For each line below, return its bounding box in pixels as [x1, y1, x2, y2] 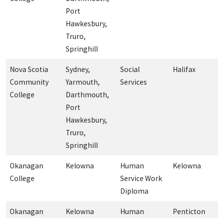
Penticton [173, 206, 205, 216]
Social [120, 64, 140, 74]
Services [120, 77, 147, 87]
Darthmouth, [66, 90, 109, 99]
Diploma [120, 186, 148, 196]
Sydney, [66, 64, 90, 74]
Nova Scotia [10, 64, 48, 74]
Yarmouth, [66, 77, 100, 87]
